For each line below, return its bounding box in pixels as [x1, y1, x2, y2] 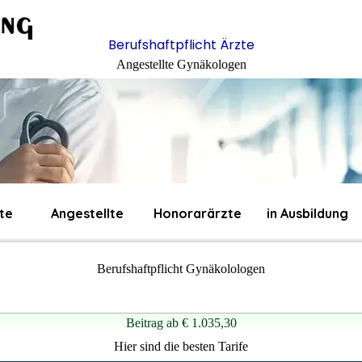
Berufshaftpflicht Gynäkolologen [97, 262, 265, 276]
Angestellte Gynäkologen [116, 57, 246, 71]
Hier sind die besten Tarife [114, 339, 248, 353]
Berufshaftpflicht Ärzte [107, 36, 255, 54]
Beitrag [125, 316, 163, 330]
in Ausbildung [266, 205, 348, 221]
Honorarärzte [153, 205, 242, 221]
